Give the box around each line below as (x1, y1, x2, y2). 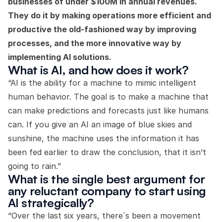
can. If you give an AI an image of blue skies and (8, 119, 192, 129)
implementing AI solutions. (8, 52, 111, 62)
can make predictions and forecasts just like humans (8, 106, 209, 115)
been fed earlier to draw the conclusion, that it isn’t (8, 147, 206, 157)
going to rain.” (8, 161, 61, 171)
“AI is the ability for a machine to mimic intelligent (8, 78, 196, 88)
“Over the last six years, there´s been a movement (8, 211, 201, 221)
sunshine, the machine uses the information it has (8, 133, 199, 143)
